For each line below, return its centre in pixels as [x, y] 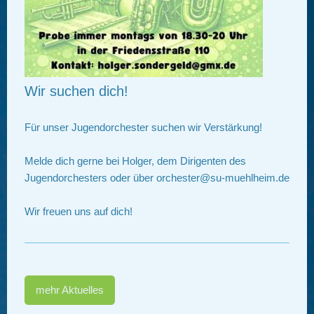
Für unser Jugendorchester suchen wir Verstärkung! [143, 128]
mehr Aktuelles [70, 289]
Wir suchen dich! [76, 91]
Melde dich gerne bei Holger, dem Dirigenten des [135, 161]
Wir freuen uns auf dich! [78, 212]
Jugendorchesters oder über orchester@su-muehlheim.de [157, 178]
